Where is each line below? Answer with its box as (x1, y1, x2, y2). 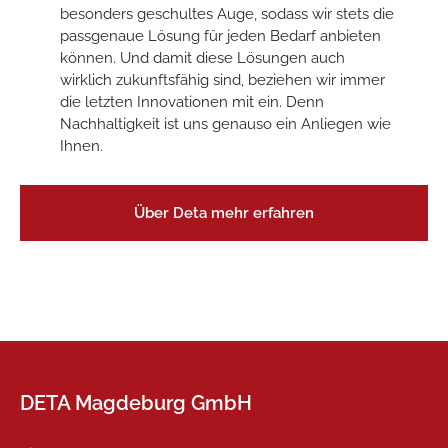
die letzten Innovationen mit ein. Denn (60, 93, 324, 111)
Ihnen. (60, 137, 103, 155)
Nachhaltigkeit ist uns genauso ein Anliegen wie (60, 115, 391, 133)
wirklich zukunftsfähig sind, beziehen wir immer (60, 71, 385, 89)
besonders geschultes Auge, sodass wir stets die (60, 5, 394, 23)
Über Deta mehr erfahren (134, 204, 314, 222)
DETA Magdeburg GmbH (20, 391, 252, 415)
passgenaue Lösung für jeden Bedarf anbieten (60, 27, 381, 45)
